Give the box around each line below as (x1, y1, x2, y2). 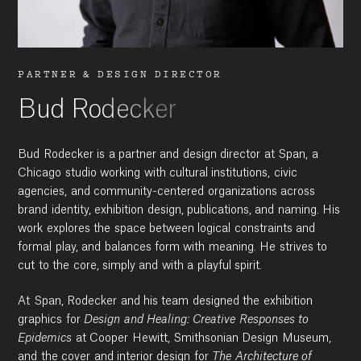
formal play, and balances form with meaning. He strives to (18, 241, 328, 253)
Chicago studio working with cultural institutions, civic (18, 167, 297, 179)
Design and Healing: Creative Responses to (84, 313, 309, 326)
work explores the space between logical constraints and (18, 222, 316, 234)
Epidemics (18, 332, 73, 344)
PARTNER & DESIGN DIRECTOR (18, 67, 222, 81)
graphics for (18, 313, 85, 326)
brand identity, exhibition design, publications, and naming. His (18, 204, 341, 216)
